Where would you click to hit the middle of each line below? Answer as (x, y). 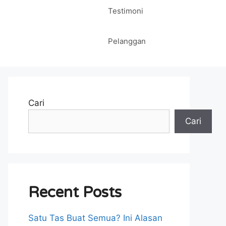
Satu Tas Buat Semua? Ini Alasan (95, 218)
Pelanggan (127, 41)
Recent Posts (75, 192)
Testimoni (126, 11)
